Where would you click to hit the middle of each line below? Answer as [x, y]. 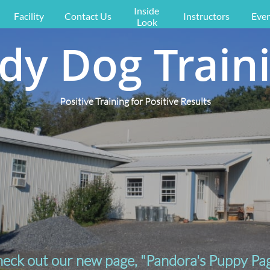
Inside [146, 10]
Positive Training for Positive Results [135, 101]
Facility [29, 16]
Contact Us [88, 16]
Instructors [206, 16]
